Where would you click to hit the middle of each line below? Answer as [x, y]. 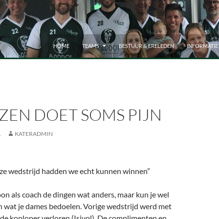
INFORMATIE [202, 46]
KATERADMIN [34, 134]
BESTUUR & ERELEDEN [146, 46]
